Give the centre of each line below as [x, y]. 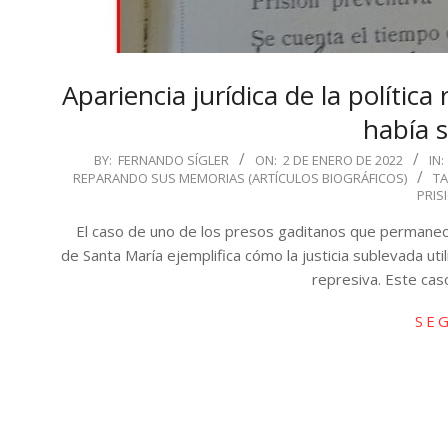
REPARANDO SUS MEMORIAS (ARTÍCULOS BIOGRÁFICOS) [239, 178]
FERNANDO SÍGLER [173, 160]
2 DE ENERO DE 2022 [342, 160]
